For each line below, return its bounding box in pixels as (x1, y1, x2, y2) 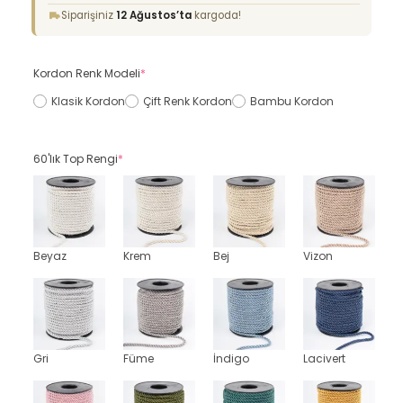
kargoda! (192, 8, 241, 22)
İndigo (213, 351, 249, 366)
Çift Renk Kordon (143, 93, 232, 109)
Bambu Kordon (250, 93, 334, 109)
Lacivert (303, 351, 345, 366)
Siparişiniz (61, 8, 116, 22)
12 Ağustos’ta (116, 8, 192, 22)
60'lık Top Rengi (33, 151, 118, 166)
